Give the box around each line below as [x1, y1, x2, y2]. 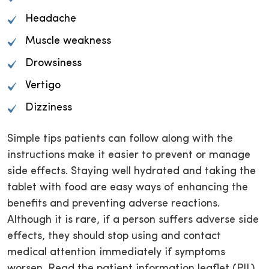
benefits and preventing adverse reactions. [7, 198, 220, 210]
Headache [25, 13, 76, 25]
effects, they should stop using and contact [7, 231, 221, 243]
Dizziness [25, 102, 72, 114]
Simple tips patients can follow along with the [7, 133, 233, 145]
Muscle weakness [25, 35, 111, 47]
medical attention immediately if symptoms [7, 247, 225, 259]
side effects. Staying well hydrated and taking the [7, 166, 256, 178]
